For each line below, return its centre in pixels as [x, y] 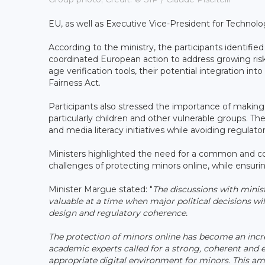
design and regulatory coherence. [118, 213]
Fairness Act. [75, 83]
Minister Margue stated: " [101, 189]
